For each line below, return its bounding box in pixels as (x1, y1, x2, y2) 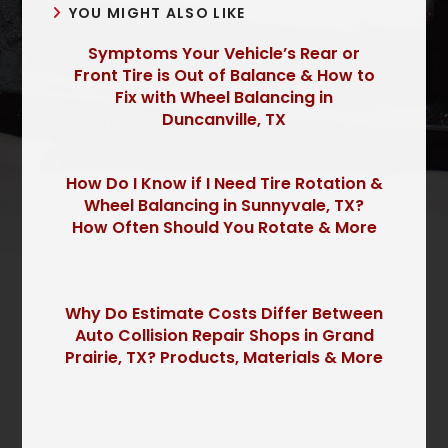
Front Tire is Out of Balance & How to (73, 64, 375, 88)
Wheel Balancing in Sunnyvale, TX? (84, 194, 364, 218)
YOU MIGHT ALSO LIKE (68, 3, 246, 24)
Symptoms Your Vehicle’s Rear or (88, 42, 360, 66)
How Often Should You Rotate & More (71, 216, 377, 240)
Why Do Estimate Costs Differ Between (65, 302, 383, 326)
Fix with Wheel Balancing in (115, 86, 333, 110)
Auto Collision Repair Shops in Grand (74, 324, 374, 348)
